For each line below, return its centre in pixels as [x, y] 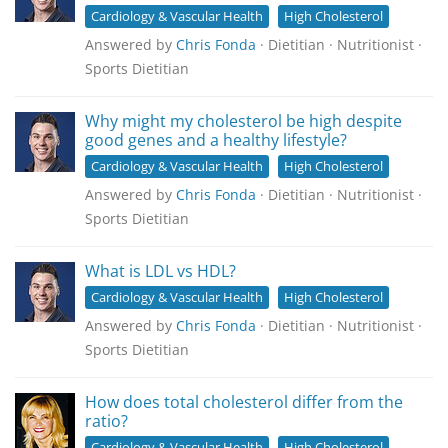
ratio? [106, 421]
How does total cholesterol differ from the [244, 402]
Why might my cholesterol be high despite [243, 121]
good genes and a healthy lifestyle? [216, 140]
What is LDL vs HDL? [160, 271]
